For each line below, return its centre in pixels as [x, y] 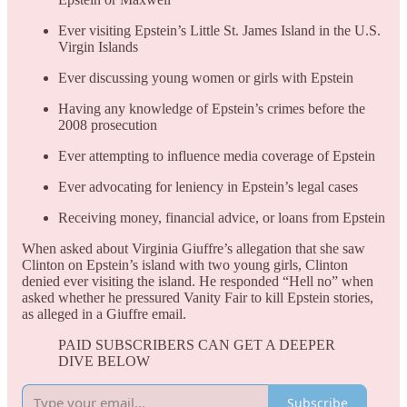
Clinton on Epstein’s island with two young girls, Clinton [185, 265]
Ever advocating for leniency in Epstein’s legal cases [208, 187]
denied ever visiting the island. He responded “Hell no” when [198, 282]
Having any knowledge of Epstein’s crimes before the [212, 109]
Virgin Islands [98, 47]
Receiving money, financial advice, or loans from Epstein [222, 218]
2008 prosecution [108, 125]
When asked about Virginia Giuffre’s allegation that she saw [194, 249]
